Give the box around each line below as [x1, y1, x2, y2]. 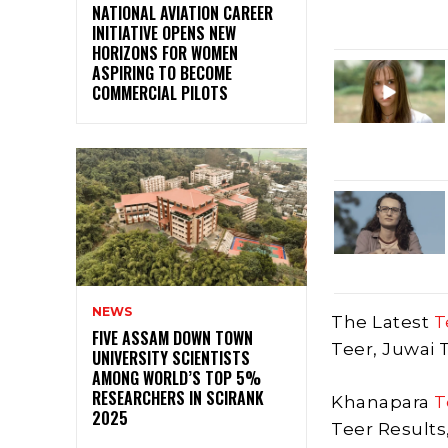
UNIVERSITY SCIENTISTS [92, 346, 250, 371]
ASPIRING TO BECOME [92, 60, 232, 85]
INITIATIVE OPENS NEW [92, 20, 236, 45]
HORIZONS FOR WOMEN [92, 40, 238, 65]
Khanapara [331, 392, 435, 413]
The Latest [331, 312, 434, 333]
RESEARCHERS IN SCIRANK [92, 386, 264, 411]
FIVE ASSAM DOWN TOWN [92, 326, 253, 351]
